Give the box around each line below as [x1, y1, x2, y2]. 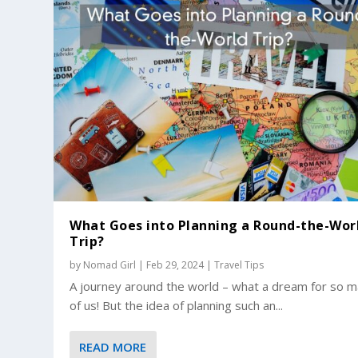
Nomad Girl [83, 258, 137, 272]
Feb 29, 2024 [146, 258, 205, 272]
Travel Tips [214, 258, 265, 272]
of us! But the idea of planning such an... [70, 297, 284, 314]
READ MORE [79, 339, 147, 356]
